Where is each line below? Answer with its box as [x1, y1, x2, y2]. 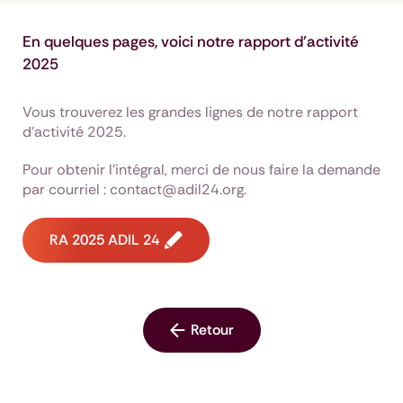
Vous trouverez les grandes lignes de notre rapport [22, 103, 358, 121]
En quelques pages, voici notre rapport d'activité [22, 31, 359, 51]
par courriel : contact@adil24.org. [22, 180, 246, 199]
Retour [190, 320, 234, 339]
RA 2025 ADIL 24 [49, 230, 159, 249]
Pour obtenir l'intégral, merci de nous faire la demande [22, 160, 381, 179]
